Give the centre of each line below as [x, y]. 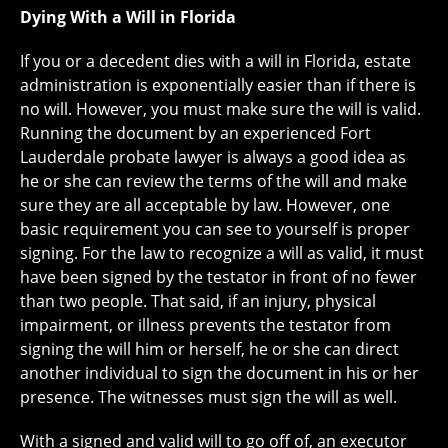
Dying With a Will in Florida [128, 16]
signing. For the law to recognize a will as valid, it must [222, 252]
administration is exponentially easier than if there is [218, 84]
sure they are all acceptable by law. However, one [205, 204]
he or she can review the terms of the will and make [213, 180]
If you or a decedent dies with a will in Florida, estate [215, 60]
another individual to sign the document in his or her [219, 372]
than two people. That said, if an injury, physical [198, 300]
